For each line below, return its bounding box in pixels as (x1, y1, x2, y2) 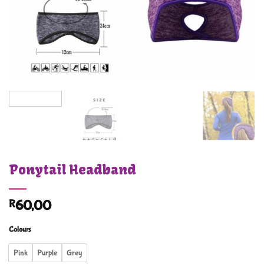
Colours (9, 225, 31, 235)
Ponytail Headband (9, 161, 136, 179)
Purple (37, 247, 57, 258)
